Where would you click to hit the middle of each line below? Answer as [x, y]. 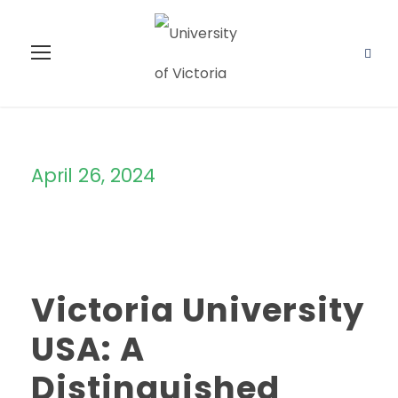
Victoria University [198, 310]
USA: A [88, 349]
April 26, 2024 [93, 175]
